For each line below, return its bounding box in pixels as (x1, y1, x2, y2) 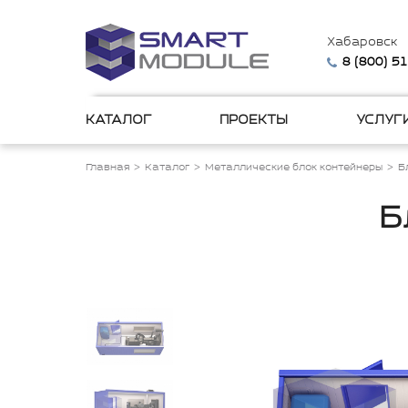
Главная (86, 162, 129, 173)
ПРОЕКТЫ (219, 113, 289, 127)
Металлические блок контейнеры (205, 162, 382, 173)
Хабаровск (327, 36, 398, 49)
